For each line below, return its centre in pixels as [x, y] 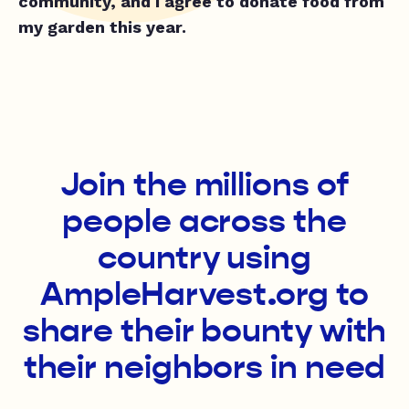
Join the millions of [204, 184]
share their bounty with [204, 330]
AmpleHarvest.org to [204, 294]
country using [204, 257]
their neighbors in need [204, 367]
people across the [204, 220]
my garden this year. [102, 26]
